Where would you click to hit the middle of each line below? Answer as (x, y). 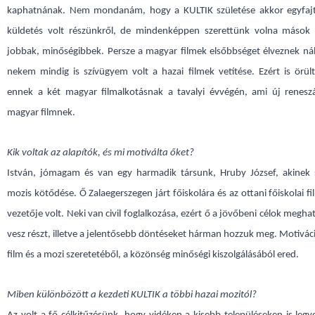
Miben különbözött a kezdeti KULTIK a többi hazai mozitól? (132, 295)
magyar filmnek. (41, 113)
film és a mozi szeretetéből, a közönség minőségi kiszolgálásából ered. (153, 255)
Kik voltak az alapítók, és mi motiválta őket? (101, 153)
